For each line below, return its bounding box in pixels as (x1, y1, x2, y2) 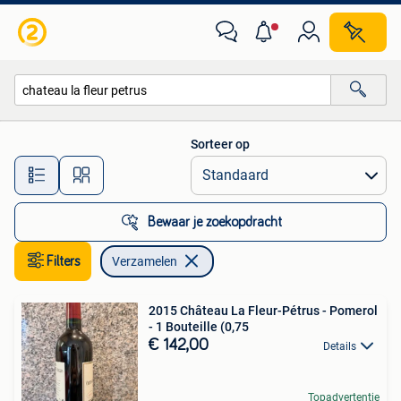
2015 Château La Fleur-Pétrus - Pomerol (149, 303, 378, 318)
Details (323, 340, 356, 353)
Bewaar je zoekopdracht (148, 215, 282, 229)
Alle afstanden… (144, 159, 233, 175)
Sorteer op (191, 137, 250, 151)
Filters (47, 254, 81, 269)
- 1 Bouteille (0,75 (149, 320, 249, 334)
